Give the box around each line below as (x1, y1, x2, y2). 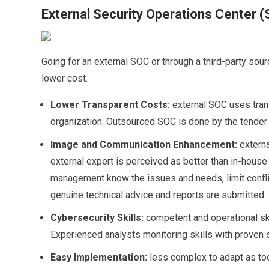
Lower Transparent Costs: (50, 98, 172, 110)
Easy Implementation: (50, 251, 150, 263)
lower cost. (41, 72, 88, 84)
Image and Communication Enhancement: (50, 138, 240, 150)
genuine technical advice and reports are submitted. (50, 189, 266, 201)
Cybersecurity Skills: (50, 211, 146, 223)
